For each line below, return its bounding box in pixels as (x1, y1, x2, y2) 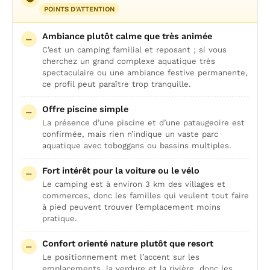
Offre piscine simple (42, 104, 128, 115)
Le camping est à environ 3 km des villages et (42, 180, 225, 189)
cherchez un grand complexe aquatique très (42, 57, 215, 66)
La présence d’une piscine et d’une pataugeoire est (42, 118, 245, 127)
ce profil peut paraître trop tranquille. (42, 80, 191, 89)
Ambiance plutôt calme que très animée (42, 31, 212, 42)
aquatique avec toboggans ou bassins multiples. (42, 141, 231, 150)
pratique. (42, 214, 77, 223)
